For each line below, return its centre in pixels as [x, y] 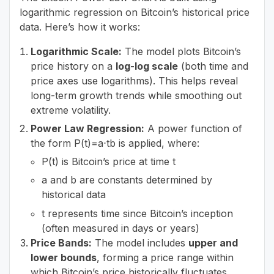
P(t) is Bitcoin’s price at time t [109, 162]
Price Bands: [61, 243]
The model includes [140, 243]
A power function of [193, 129]
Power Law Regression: [87, 129]
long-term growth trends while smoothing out [136, 95]
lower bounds [64, 257]
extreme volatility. [71, 110]
